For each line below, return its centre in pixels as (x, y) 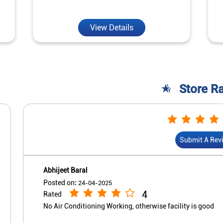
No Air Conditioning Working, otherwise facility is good (129, 206)
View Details (111, 27)
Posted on (59, 182)
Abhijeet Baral (65, 170)
